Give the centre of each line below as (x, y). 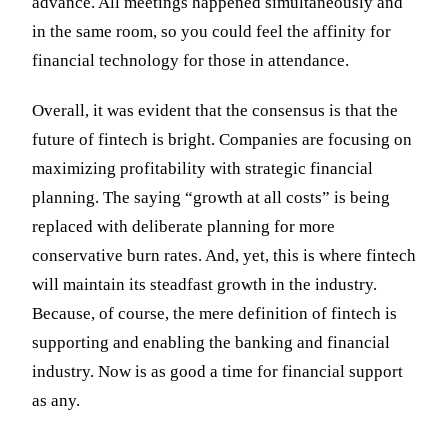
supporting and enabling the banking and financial (211, 343)
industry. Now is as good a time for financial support (217, 372)
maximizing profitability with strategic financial (202, 169)
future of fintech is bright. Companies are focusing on (222, 140)
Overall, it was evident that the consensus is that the (215, 111)
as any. (56, 401)
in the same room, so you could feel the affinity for (211, 31)
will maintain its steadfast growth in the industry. (204, 285)
